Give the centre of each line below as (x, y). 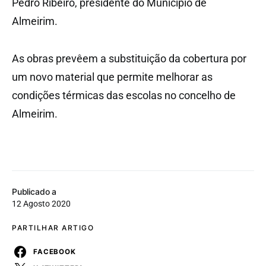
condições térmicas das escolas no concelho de (124, 96)
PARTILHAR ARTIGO (53, 228)
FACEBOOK (55, 251)
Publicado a (34, 192)
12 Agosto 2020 (41, 204)
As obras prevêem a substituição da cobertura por (129, 59)
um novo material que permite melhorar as (112, 77)
